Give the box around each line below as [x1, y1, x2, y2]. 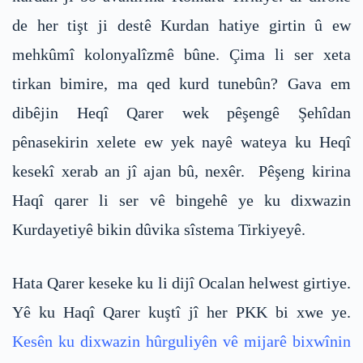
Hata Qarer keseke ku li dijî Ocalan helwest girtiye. [12, 274, 351, 293]
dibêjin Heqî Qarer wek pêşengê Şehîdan [12, 104, 351, 122]
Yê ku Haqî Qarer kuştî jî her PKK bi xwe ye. [12, 303, 351, 322]
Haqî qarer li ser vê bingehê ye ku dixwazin [12, 191, 351, 210]
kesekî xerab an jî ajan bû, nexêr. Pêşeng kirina [12, 162, 351, 181]
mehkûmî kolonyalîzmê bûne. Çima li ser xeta [12, 45, 351, 64]
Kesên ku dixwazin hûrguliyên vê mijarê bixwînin [12, 332, 351, 351]
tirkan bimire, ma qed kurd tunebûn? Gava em [12, 75, 351, 93]
